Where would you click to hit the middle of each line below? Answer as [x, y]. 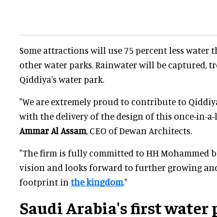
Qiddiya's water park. [62, 79]
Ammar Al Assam [53, 131]
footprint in [45, 182]
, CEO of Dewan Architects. [139, 131]
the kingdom [97, 182]
